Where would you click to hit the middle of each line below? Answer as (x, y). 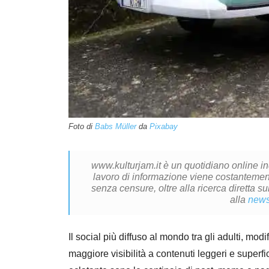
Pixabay (164, 126)
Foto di (82, 126)
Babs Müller (116, 126)
